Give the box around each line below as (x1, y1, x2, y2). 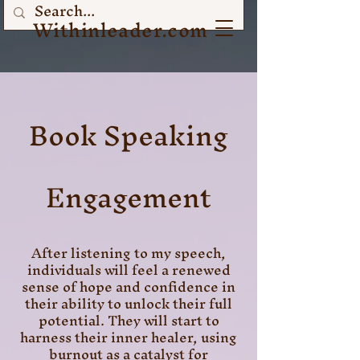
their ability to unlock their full (25, 288, 232, 319)
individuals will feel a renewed (27, 254, 231, 285)
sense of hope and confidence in (22, 271, 235, 302)
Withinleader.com (33, 8, 208, 51)
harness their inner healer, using (20, 321, 237, 353)
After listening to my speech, (31, 237, 226, 268)
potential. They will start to (38, 305, 219, 336)
